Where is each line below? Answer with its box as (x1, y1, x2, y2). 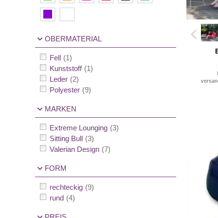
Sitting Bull (50, 134, 83, 143)
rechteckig (50, 183, 83, 192)
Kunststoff (50, 64, 82, 73)
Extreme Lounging (50, 124, 108, 132)
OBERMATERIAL (45, 35, 102, 43)
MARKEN (45, 105, 76, 113)
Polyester (50, 86, 80, 94)
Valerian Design (50, 145, 99, 154)
